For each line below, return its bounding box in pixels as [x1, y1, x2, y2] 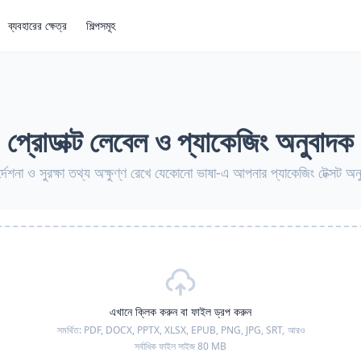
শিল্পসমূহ [86, 18, 115, 33]
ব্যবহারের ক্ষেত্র [8, 18, 67, 33]
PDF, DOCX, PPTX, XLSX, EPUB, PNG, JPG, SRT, [83, 323, 284, 337]
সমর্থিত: [56, 323, 84, 337]
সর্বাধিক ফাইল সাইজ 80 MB [135, 339, 226, 353]
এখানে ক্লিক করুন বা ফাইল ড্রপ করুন [110, 304, 251, 319]
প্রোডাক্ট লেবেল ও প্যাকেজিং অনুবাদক [7, 122, 354, 161]
